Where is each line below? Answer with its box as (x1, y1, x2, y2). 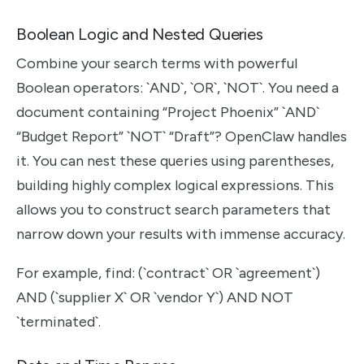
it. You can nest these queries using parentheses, (16, 151, 334, 170)
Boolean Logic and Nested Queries (16, 24, 263, 44)
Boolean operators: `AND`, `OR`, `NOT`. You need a (16, 78, 339, 97)
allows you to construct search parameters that (16, 200, 331, 219)
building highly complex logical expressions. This (16, 175, 334, 194)
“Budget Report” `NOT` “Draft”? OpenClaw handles (16, 127, 347, 145)
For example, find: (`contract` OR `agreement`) (16, 264, 320, 283)
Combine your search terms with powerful (16, 54, 297, 72)
